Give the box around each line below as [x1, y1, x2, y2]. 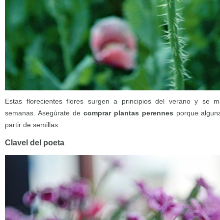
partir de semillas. [5, 121, 60, 129]
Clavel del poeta [5, 138, 64, 147]
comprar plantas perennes [83, 109, 173, 117]
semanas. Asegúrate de [5, 109, 83, 117]
